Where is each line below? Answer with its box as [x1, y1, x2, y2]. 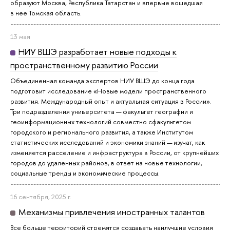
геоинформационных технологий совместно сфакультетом [10, 117, 191, 126]
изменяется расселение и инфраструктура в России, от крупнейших [10, 147, 219, 157]
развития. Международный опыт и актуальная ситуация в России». [10, 96, 212, 106]
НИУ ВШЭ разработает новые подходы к [18, 45, 177, 57]
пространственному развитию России [10, 59, 158, 71]
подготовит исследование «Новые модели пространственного [10, 86, 206, 95]
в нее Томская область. [10, 8, 82, 17]
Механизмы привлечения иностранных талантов [18, 205, 205, 218]
